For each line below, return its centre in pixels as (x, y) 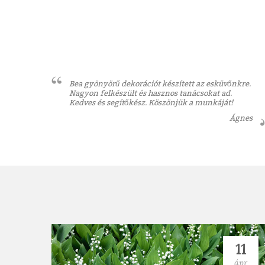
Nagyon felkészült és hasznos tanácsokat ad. (151, 93)
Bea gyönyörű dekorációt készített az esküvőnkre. (160, 83)
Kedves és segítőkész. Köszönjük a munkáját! (151, 102)
